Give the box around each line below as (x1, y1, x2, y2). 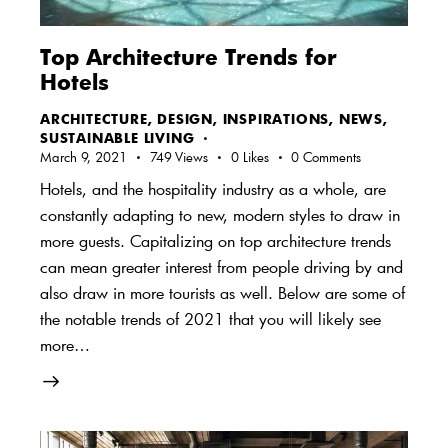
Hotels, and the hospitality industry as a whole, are (40, 178, 386, 200)
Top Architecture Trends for (40, 41, 337, 71)
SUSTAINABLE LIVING (40, 128, 195, 147)
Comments (303, 147, 362, 166)
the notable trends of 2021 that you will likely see (40, 308, 381, 330)
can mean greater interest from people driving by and (40, 256, 403, 278)
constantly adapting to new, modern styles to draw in (40, 204, 400, 226)
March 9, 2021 (40, 147, 127, 166)
